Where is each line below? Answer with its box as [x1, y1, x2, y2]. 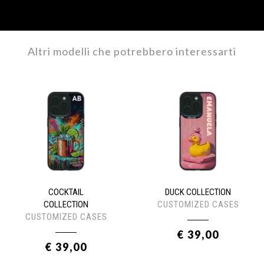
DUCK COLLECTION [165, 187, 231, 197]
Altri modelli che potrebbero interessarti [28, 45, 236, 58]
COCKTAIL [48, 187, 84, 197]
